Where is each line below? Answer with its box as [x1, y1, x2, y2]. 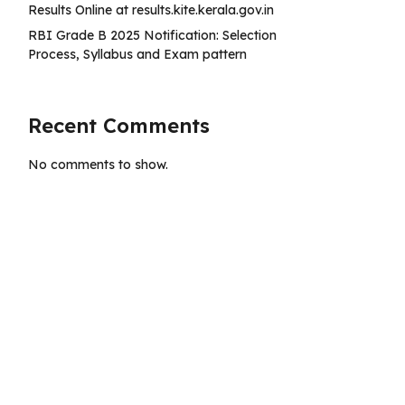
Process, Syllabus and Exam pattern [28, 46, 247, 62]
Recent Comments [28, 113, 210, 138]
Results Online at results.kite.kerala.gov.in [28, 2, 274, 18]
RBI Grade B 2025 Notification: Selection [28, 27, 277, 43]
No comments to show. [28, 156, 168, 173]
